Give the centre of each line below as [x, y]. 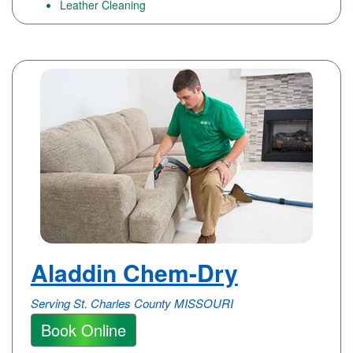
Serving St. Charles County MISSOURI [132, 303]
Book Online [83, 329]
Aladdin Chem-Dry [134, 272]
